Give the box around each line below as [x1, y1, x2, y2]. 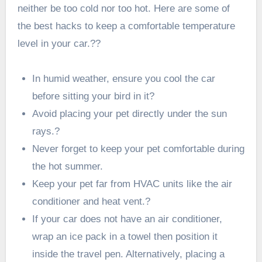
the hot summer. [32, 160, 104, 172]
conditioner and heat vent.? [32, 195, 151, 207]
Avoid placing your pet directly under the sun [32, 108, 227, 119]
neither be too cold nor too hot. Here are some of [17, 2, 230, 14]
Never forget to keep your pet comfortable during [32, 143, 245, 154]
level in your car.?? [17, 37, 101, 49]
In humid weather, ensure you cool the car [32, 73, 216, 84]
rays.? [32, 125, 60, 137]
